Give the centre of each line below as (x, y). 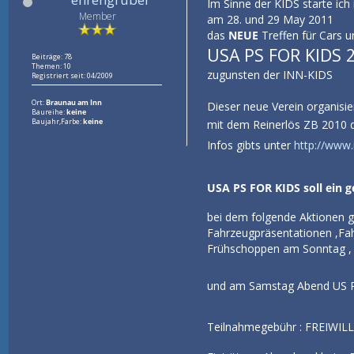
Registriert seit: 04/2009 (73, 75)
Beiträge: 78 (52, 56)
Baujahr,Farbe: (58, 121)
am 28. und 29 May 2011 (270, 20)
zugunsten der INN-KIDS (269, 75)
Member (97, 16)
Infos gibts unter (250, 145)
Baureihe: (49, 112)
